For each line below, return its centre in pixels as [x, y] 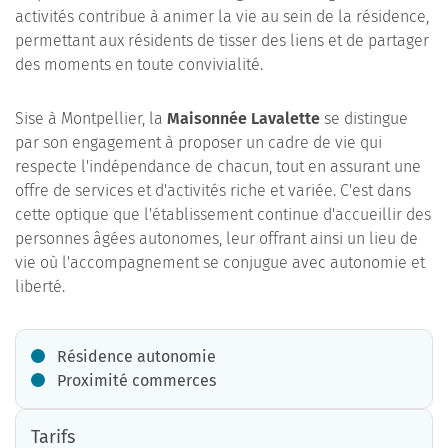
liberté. [40, 286]
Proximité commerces [136, 380]
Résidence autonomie [136, 356]
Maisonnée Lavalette [243, 118]
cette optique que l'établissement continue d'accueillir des [223, 214]
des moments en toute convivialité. [139, 64]
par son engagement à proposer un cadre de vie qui [198, 142]
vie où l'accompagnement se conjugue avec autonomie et [220, 262]
